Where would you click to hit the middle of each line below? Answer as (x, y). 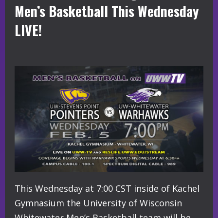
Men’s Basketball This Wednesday (107, 11)
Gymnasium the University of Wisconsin (98, 203)
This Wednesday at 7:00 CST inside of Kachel (107, 189)
